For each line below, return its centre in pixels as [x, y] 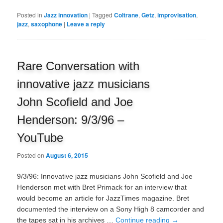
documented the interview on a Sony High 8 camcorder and [111, 209]
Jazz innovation [66, 15]
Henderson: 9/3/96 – [71, 120]
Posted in [30, 15]
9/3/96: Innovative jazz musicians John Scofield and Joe [105, 176]
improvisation [177, 15]
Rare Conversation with [78, 66]
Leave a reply [86, 24]
